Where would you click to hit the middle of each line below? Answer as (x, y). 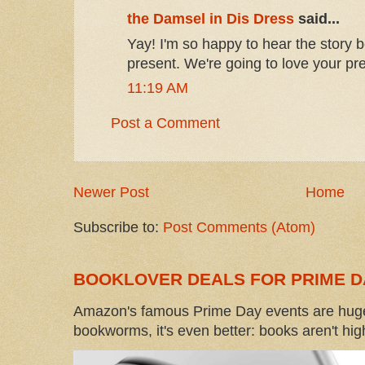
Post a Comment (165, 123)
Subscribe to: (118, 227)
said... (317, 19)
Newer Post (111, 192)
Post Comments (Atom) (239, 227)
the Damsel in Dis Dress (211, 19)
